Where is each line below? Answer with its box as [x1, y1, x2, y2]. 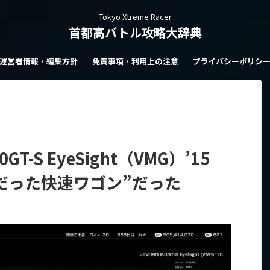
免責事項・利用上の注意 [92, 55, 178, 67]
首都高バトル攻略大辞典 [68, 24, 202, 41]
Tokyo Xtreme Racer [98, 11, 172, 22]
